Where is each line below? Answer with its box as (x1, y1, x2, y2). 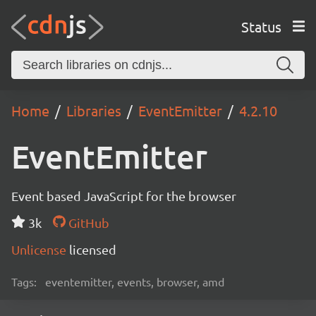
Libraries (66, 102, 121, 119)
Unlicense (11, 242, 69, 257)
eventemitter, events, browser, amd (45, 274, 224, 288)
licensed (69, 242, 116, 257)
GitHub (65, 215, 109, 230)
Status (241, 17, 281, 35)
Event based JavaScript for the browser (11, 188, 236, 203)
